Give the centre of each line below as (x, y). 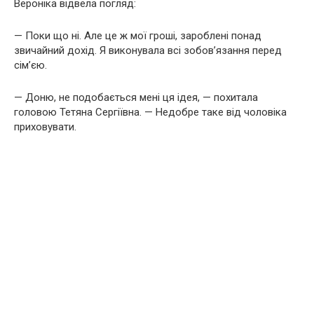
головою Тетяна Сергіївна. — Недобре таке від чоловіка (150, 112)
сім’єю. (30, 65)
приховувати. (45, 127)
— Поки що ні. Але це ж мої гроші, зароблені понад (138, 35)
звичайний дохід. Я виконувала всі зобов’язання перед (148, 50)
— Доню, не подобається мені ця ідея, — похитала (136, 97)
